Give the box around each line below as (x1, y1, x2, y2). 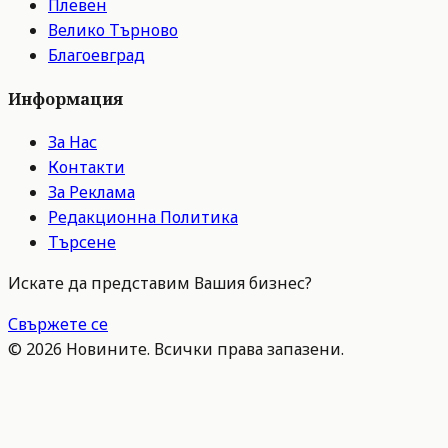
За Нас (48, 131, 97, 154)
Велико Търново (48, 18, 178, 41)
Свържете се (8, 313, 108, 336)
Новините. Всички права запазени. (62, 338, 344, 361)
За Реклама (48, 181, 135, 204)
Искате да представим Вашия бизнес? (8, 272, 312, 295)
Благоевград (48, 43, 145, 66)
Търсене (48, 231, 116, 254)
